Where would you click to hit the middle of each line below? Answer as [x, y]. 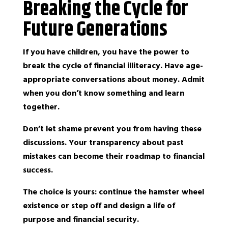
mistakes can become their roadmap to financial [113, 156]
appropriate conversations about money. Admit [113, 79]
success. [38, 170]
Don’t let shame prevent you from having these [112, 129]
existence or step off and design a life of [99, 206]
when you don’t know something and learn [103, 93]
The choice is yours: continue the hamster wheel [113, 192]
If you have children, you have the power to [106, 52]
